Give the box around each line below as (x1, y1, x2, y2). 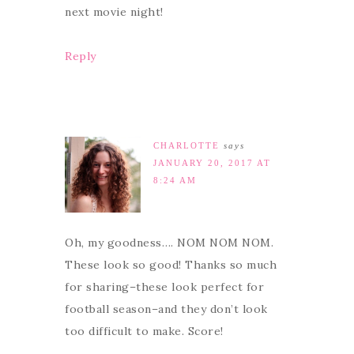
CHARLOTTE (153, 140, 220, 150)
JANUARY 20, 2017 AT (153, 157, 271, 168)
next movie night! (65, 4, 164, 19)
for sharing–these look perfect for (65, 279, 264, 294)
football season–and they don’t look (65, 301, 268, 316)
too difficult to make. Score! (65, 323, 224, 338)
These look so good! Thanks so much (65, 257, 277, 272)
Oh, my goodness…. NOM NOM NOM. (65, 235, 273, 250)
